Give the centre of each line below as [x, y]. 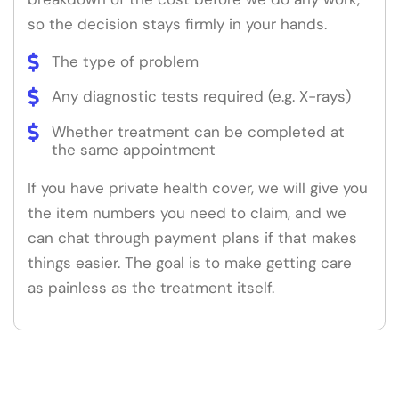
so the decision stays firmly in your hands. [177, 24]
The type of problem [125, 62]
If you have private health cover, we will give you [198, 187]
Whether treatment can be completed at [198, 131]
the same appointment [134, 149]
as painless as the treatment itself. [151, 287]
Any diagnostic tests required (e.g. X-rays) [201, 97]
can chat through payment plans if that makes [192, 237]
